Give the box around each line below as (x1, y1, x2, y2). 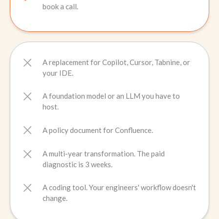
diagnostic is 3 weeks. (43, 160, 112, 169)
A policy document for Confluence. (43, 126, 153, 134)
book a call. (43, 2, 78, 11)
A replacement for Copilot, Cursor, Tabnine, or (43, 58, 190, 66)
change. (43, 194, 67, 202)
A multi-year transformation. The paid (43, 149, 165, 158)
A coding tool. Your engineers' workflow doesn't (43, 183, 196, 192)
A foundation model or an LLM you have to (43, 91, 180, 100)
